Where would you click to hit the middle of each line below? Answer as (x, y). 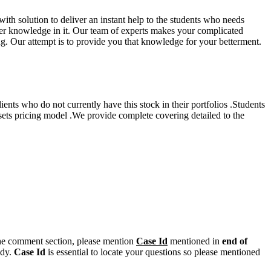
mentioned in (195, 241)
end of (235, 241)
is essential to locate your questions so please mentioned (153, 252)
